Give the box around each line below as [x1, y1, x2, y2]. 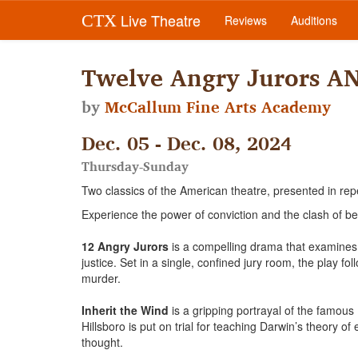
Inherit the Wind [82, 302, 172, 318]
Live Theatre [117, 10, 201, 30]
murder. [82, 270, 121, 286]
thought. [82, 334, 123, 350]
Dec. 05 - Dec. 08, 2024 [82, 127, 292, 159]
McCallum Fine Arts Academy [105, 94, 331, 120]
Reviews [225, 12, 267, 28]
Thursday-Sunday [82, 156, 189, 177]
